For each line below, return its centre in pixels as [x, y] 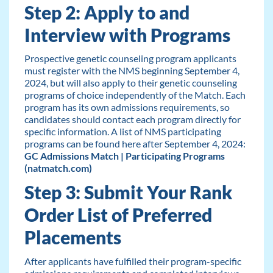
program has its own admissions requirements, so [127, 107]
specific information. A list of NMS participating [122, 132]
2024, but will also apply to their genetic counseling [130, 83]
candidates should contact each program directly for [132, 119]
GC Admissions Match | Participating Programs [124, 156]
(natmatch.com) [58, 168]
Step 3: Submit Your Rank [128, 192]
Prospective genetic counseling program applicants [130, 58]
